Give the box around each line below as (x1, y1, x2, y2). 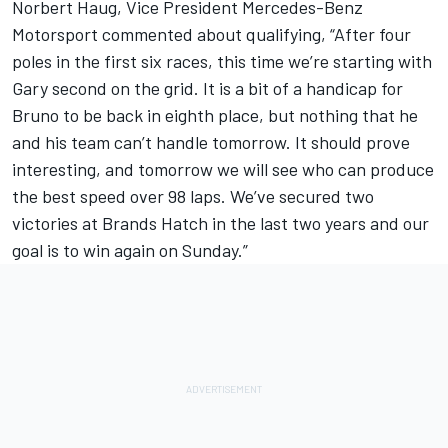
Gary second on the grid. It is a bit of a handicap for (12, 77, 403, 99)
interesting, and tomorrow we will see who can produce (12, 158, 434, 180)
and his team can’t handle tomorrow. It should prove (12, 131, 410, 153)
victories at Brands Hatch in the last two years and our (12, 212, 429, 234)
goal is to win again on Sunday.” (12, 239, 248, 261)
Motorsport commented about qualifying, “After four (12, 23, 411, 45)
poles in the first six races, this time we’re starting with (12, 50, 432, 72)
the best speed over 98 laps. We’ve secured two (12, 185, 374, 207)
